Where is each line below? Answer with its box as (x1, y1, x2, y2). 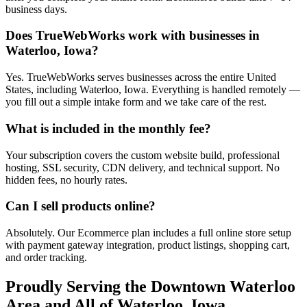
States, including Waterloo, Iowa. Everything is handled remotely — (5, 84, 300, 96)
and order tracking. (5, 251, 87, 264)
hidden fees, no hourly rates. (5, 173, 127, 186)
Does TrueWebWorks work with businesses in (5, 28, 260, 43)
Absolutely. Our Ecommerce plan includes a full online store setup (5, 227, 291, 239)
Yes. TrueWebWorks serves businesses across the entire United (5, 71, 276, 84)
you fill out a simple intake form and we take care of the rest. (5, 96, 267, 108)
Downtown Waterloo (151, 277, 295, 295)
